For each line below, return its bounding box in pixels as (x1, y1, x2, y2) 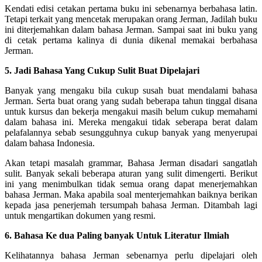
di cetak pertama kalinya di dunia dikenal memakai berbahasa (5, 35, 257, 45)
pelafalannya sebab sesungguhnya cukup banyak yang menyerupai (5, 127, 257, 137)
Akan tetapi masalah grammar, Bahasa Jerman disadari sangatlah (5, 157, 257, 168)
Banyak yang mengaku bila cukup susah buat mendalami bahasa (5, 85, 257, 95)
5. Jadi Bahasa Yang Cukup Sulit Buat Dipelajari (5, 65, 199, 75)
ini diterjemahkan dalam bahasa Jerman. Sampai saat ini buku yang (5, 24, 257, 35)
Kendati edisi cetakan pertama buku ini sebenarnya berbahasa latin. (5, 3, 257, 13)
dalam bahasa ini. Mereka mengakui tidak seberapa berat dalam (5, 116, 257, 127)
